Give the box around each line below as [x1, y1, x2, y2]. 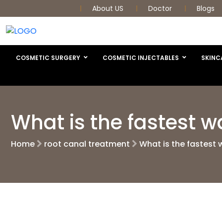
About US [92, 3, 125, 13]
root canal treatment [44, 138, 130, 150]
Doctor [148, 3, 174, 13]
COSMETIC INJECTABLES [103, 53, 179, 62]
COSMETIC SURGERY [16, 53, 80, 62]
